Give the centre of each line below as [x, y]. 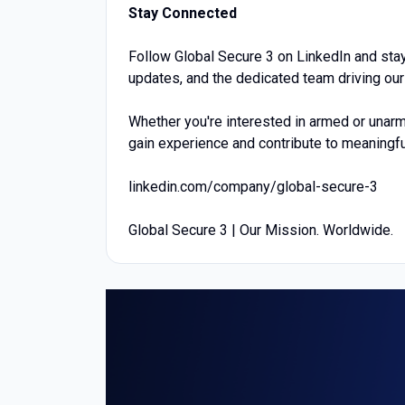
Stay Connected [183, 13]
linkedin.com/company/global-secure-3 [253, 187]
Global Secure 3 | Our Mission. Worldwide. [261, 230]
